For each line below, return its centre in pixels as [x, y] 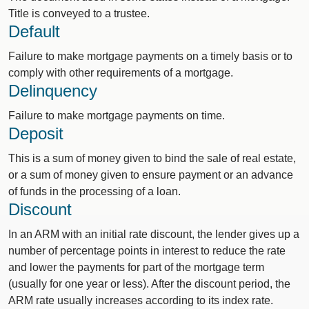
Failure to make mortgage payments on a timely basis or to [150, 56]
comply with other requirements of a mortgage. [121, 73]
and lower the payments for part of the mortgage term [136, 267]
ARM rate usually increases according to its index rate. [141, 300]
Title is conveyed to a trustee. [79, 13]
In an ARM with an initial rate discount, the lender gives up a [154, 234]
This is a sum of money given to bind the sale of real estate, [152, 158]
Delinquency [53, 91]
